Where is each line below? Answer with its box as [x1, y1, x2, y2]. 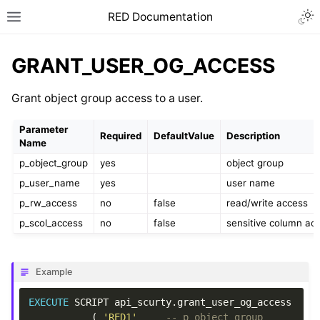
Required [99, 129, 141, 141]
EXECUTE [29, 296, 69, 309]
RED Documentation [107, 9, 213, 24]
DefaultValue [153, 129, 214, 141]
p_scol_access [19, 216, 83, 229]
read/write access [226, 196, 308, 209]
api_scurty [114, 296, 172, 309]
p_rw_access [19, 196, 77, 209]
